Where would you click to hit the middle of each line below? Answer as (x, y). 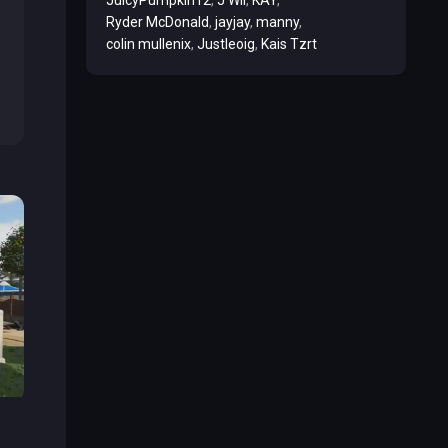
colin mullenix (148, 43)
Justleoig (226, 43)
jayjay (232, 21)
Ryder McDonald (157, 21)
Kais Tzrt (289, 43)
